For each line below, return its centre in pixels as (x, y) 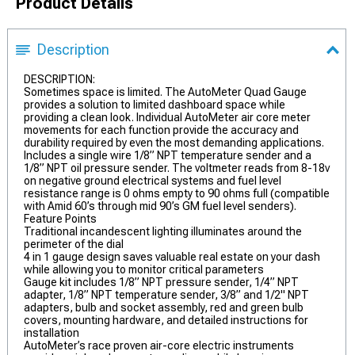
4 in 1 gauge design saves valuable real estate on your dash (172, 257)
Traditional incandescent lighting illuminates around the (163, 231)
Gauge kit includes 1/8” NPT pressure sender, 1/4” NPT (161, 282)
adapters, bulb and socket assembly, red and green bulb (164, 307)
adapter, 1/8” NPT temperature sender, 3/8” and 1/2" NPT (166, 295)
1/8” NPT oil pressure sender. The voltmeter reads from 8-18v (177, 168)
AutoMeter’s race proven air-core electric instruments (159, 345)
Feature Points (60, 219)
